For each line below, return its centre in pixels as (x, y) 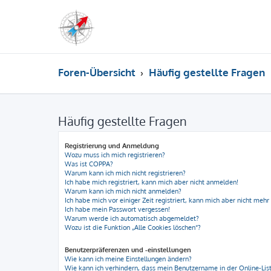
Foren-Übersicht (97, 72)
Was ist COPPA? (89, 164)
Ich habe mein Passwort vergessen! (117, 209)
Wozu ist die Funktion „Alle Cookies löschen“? (133, 227)
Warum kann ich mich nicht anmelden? (123, 191)
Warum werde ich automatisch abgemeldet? (132, 218)
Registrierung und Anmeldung (112, 146)
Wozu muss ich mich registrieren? (115, 155)
